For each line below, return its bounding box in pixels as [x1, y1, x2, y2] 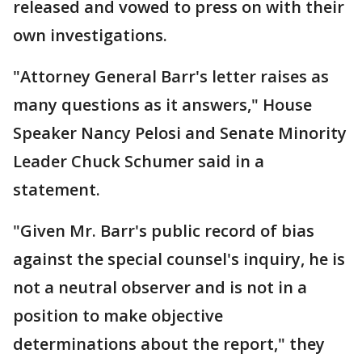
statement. [13, 179, 100, 200]
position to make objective [13, 305, 223, 326]
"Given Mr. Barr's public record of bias [13, 220, 314, 242]
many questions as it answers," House [13, 94, 312, 116]
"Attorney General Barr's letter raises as [13, 65, 329, 87]
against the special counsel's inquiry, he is [13, 248, 345, 270]
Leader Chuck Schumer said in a [13, 150, 264, 172]
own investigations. [13, 24, 167, 46]
